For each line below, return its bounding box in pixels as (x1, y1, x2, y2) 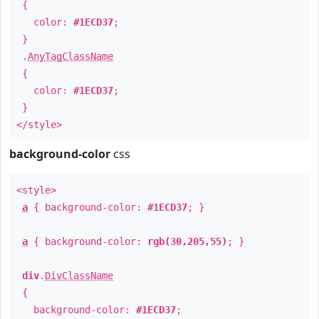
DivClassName (45, 270, 113, 281)
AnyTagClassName (28, 51, 113, 62)
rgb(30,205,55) (147, 236, 227, 247)
